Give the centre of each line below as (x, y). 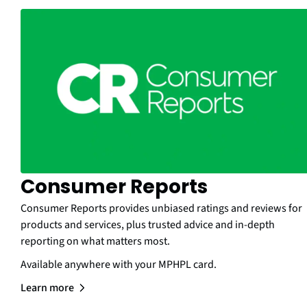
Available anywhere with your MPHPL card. (119, 265)
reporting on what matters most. (95, 242)
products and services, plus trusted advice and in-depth (148, 225)
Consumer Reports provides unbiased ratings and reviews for (161, 209)
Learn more (47, 288)
